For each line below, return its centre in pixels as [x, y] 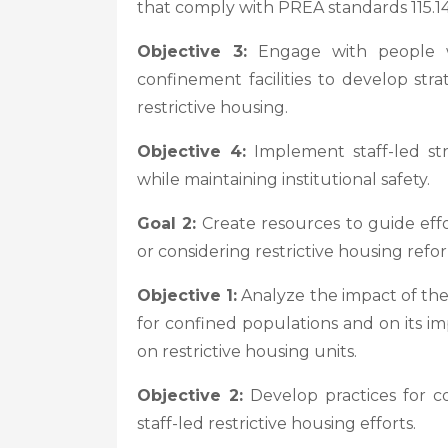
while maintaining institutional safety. [283, 179]
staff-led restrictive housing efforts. [276, 423]
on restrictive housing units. [247, 351]
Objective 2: [190, 395]
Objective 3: [192, 51]
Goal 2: [167, 223]
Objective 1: [187, 295]
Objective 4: [191, 151]
